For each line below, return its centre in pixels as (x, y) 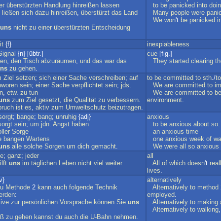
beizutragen (125, 107)
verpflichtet (87, 85)
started (179, 61)
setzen (25, 78)
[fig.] (165, 54)
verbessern (123, 100)
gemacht (104, 146)
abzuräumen (58, 61)
